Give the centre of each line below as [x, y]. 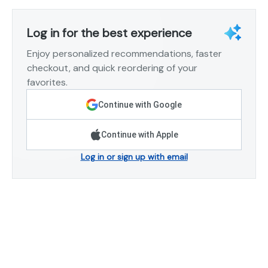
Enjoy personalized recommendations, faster [124, 53]
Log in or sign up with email [134, 156]
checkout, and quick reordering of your [112, 68]
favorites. [47, 82]
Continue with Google [140, 104]
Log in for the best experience [109, 33]
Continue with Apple [139, 134]
